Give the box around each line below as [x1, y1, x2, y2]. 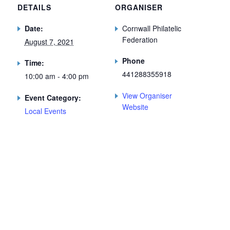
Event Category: [24, 92, 81, 103]
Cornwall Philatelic [122, 23, 181, 33]
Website [122, 102, 148, 112]
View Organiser [122, 90, 172, 101]
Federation [122, 34, 158, 45]
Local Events [24, 106, 66, 117]
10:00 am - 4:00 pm [24, 71, 89, 82]
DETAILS [17, 2, 51, 13]
